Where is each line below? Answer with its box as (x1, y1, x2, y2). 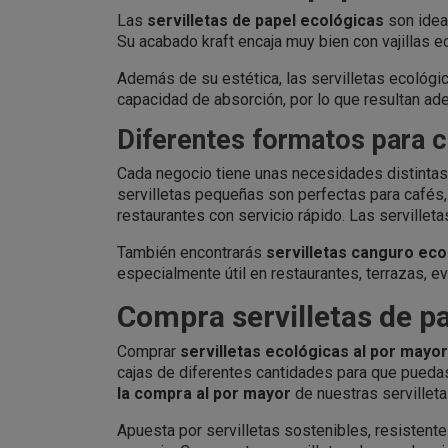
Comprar (117, 341, 180, 361)
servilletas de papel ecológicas (147, 10, 384, 30)
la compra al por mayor (117, 383, 291, 403)
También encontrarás (117, 242, 266, 262)
